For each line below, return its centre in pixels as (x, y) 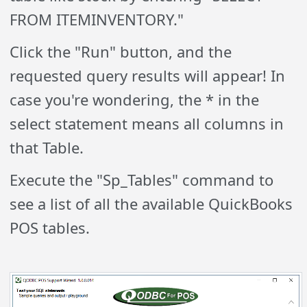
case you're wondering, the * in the (135, 100)
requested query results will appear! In (148, 76)
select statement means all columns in (147, 124)
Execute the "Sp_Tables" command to (142, 180)
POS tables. (50, 228)
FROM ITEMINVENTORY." (97, 20)
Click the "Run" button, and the (121, 52)
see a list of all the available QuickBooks (151, 204)
